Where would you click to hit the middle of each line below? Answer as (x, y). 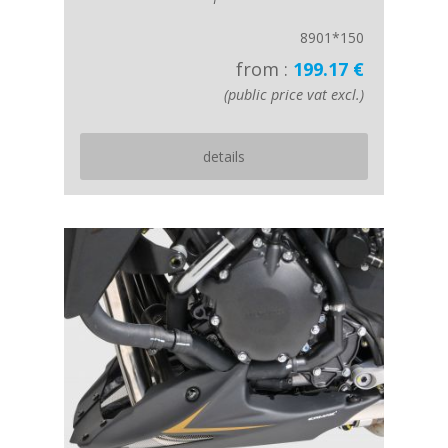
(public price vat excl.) (294, 94)
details (224, 156)
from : (264, 69)
